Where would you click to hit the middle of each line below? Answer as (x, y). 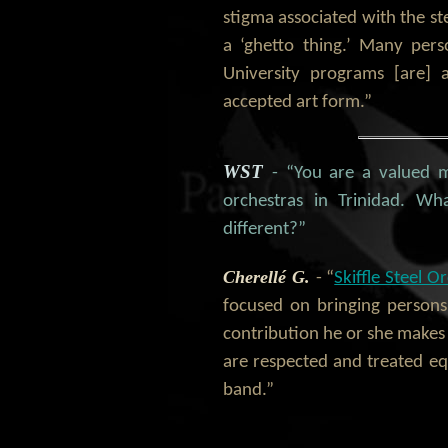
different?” (264, 229)
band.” (248, 391)
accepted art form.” (297, 102)
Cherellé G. (269, 277)
